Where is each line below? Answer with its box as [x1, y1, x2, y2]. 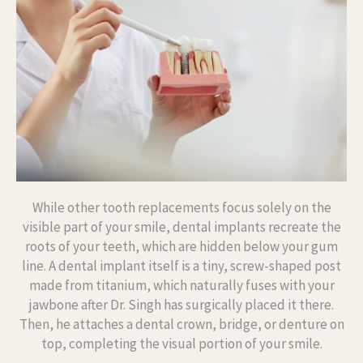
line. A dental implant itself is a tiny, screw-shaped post [22, 256, 341, 275]
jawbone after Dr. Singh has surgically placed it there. [29, 295, 334, 314]
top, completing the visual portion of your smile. [41, 334, 322, 352]
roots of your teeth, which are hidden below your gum [25, 237, 338, 255]
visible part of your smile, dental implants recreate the [22, 217, 341, 236]
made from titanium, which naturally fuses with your [28, 275, 335, 294]
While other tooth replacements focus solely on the [32, 198, 331, 216]
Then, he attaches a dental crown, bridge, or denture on [19, 314, 344, 333]
